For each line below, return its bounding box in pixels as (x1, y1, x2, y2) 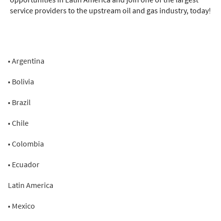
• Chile (8, 118, 29, 128)
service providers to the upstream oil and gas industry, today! (10, 5, 211, 15)
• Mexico (8, 201, 35, 211)
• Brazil (8, 97, 31, 107)
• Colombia (8, 139, 44, 148)
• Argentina (8, 56, 44, 66)
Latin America (8, 180, 53, 190)
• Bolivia (8, 76, 34, 86)
